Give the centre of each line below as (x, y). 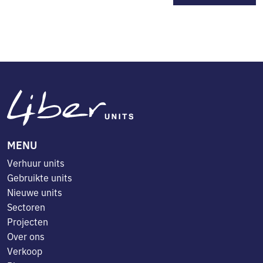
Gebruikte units (40, 177)
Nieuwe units (35, 192)
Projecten (28, 221)
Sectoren (26, 207)
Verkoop (25, 251)
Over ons (26, 236)
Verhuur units (36, 163)
